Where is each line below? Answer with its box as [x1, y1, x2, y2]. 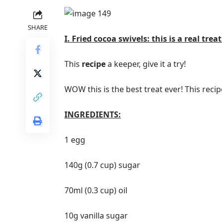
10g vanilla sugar [64, 210, 128, 221]
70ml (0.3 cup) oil [64, 185, 127, 196]
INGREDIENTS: [64, 109, 121, 120]
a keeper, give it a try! [106, 58, 188, 69]
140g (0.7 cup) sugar [64, 160, 140, 170]
